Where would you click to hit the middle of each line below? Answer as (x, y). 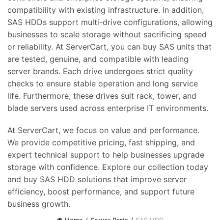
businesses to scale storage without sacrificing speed (107, 34)
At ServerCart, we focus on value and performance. (103, 130)
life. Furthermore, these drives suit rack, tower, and (102, 96)
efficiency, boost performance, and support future (101, 192)
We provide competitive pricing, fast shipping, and (101, 142)
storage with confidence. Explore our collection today (108, 167)
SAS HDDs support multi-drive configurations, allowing (110, 22)
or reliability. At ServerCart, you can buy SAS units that (110, 47)
